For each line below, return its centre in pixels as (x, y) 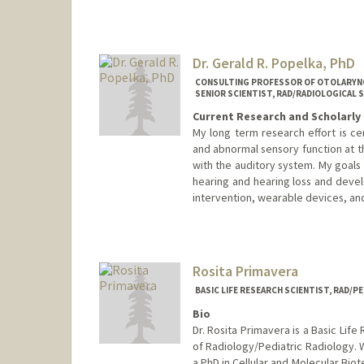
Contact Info (224, 232)
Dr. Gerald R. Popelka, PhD (273, 63)
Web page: (217, 251)
